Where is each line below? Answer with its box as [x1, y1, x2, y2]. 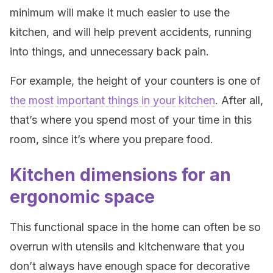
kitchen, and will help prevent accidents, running [10, 26, 252, 38]
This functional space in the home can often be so [10, 221, 261, 233]
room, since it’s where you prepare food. [10, 133, 213, 146]
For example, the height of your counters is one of [10, 74, 261, 87]
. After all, [215, 94, 263, 107]
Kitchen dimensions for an [10, 165, 231, 185]
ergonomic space [10, 186, 155, 207]
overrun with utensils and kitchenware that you [10, 240, 244, 253]
